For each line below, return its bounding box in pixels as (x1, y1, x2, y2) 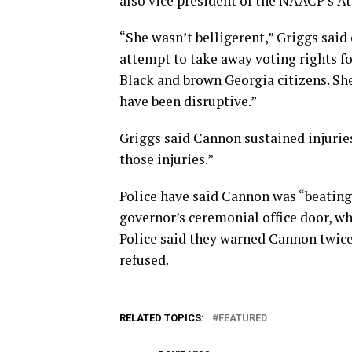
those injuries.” (119, 150, 214, 168)
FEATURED (218, 312, 267, 324)
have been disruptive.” (119, 92, 257, 110)
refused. (119, 251, 169, 269)
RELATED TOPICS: (119, 312, 204, 324)
